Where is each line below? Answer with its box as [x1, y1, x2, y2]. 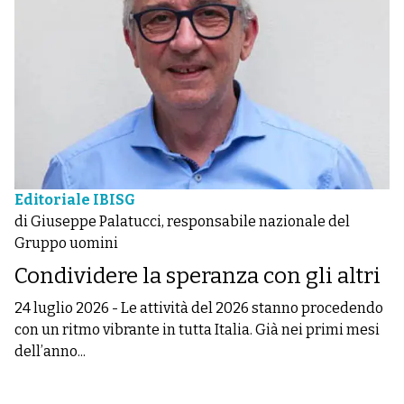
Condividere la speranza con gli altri [14, 263, 381, 289]
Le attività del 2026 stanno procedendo [121, 299, 383, 317]
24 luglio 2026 [14, 299, 109, 317]
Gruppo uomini [14, 234, 118, 252]
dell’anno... [14, 343, 86, 361]
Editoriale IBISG [14, 191, 135, 209]
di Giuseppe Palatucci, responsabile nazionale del [14, 213, 350, 231]
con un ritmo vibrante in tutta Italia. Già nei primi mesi [14, 321, 380, 339]
